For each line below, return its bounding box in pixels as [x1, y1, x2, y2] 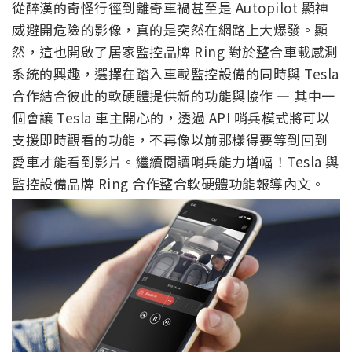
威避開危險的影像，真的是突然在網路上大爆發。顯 [12, 20, 328, 40]
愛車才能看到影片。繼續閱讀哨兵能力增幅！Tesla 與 [12, 152, 339, 172]
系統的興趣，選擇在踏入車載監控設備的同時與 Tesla [12, 64, 339, 84]
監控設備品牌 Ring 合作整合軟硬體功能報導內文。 [12, 174, 324, 194]
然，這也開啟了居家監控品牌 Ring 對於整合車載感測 [12, 42, 339, 62]
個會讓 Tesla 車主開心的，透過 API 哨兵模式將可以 [12, 108, 330, 128]
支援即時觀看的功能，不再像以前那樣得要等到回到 [12, 130, 328, 150]
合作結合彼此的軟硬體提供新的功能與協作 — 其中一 [12, 86, 335, 106]
